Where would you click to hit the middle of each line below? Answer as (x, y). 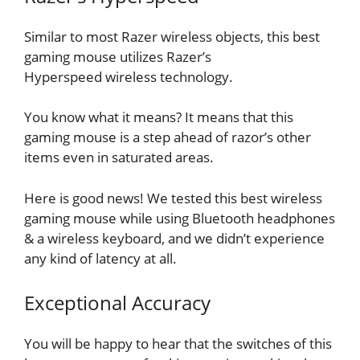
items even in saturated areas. (119, 157)
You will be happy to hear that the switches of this (178, 344)
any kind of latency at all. (100, 258)
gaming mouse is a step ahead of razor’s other (168, 137)
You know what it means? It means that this (159, 117)
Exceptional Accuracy (117, 303)
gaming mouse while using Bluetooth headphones (180, 218)
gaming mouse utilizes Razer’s (118, 56)
